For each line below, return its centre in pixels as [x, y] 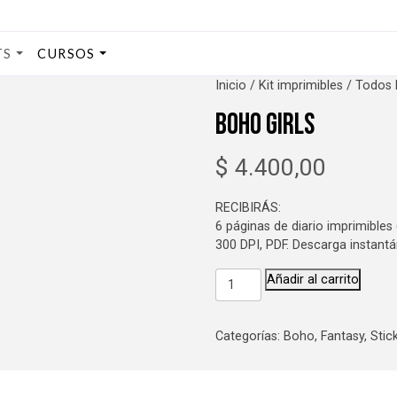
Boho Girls [265, 125]
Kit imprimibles [300, 86]
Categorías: [249, 336]
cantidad [239, 314]
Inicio [230, 86]
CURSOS [66, 54]
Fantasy [342, 336]
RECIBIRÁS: [248, 207]
